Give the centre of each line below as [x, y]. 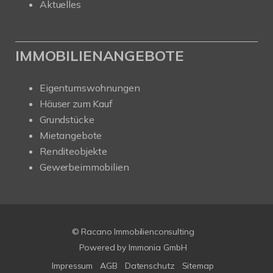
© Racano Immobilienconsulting [133, 232]
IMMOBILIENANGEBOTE [100, 55]
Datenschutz [150, 266]
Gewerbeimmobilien [84, 167]
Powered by [104, 247]
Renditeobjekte [73, 151]
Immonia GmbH [158, 247]
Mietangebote [71, 135]
